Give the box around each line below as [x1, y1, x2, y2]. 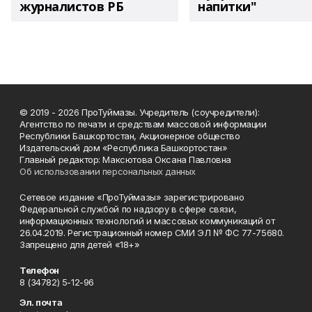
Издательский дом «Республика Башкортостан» [19, 141, 228, 153]
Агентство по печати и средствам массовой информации [19, 118, 267, 130]
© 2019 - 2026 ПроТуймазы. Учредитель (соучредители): [19, 106, 260, 118]
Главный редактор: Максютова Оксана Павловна [19, 153, 231, 165]
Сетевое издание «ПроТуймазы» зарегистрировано [19, 191, 244, 203]
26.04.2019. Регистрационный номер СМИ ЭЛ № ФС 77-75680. [19, 226, 284, 238]
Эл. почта [19, 296, 63, 308]
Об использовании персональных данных [19, 165, 196, 177]
